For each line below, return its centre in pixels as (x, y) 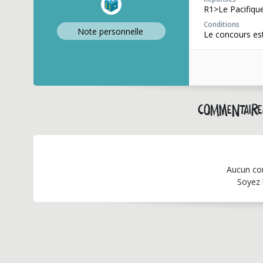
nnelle (132, 31)
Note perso (99, 31)
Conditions (222, 24)
